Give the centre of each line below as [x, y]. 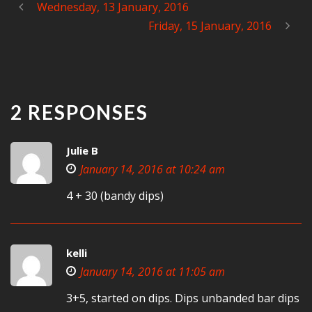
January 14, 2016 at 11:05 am [153, 272]
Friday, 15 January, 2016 [210, 26]
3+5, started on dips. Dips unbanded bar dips [183, 298]
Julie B [82, 151]
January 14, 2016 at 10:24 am [153, 170]
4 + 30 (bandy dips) [115, 196]
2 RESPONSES [79, 112]
